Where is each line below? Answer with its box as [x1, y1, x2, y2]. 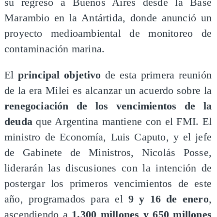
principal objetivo [14, 69, 105, 81]
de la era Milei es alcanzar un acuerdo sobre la [4, 84, 212, 96]
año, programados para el [4, 193, 123, 205]
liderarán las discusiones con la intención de [4, 162, 212, 174]
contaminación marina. [4, 43, 105, 55]
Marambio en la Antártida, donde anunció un [4, 12, 212, 24]
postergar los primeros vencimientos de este [4, 177, 212, 189]
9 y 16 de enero [123, 193, 209, 205]
